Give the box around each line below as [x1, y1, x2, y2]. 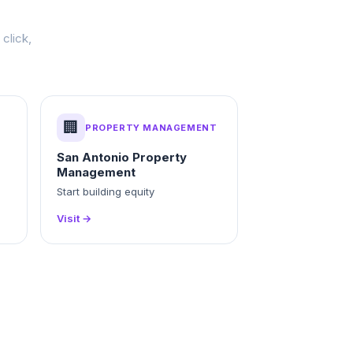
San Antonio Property [57, 150, 187, 165]
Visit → [57, 212, 91, 225]
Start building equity [57, 185, 154, 198]
